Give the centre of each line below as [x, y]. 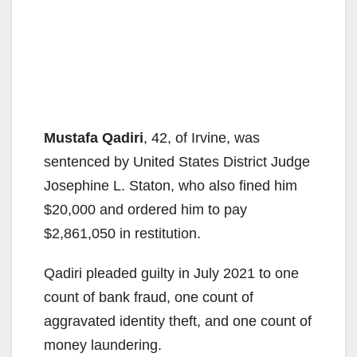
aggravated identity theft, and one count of [178, 322]
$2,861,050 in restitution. [122, 234]
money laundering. [103, 345]
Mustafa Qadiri [94, 138]
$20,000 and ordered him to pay [145, 210]
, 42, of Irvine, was [202, 138]
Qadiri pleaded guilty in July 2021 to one [171, 274]
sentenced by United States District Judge [177, 162]
